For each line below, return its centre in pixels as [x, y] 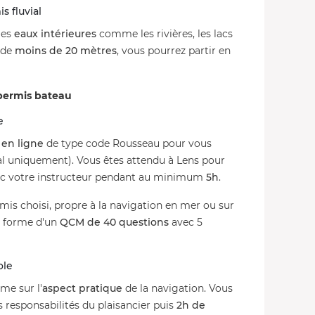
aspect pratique [82, 288]
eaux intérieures [55, 34]
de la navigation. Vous [178, 288]
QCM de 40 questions [114, 222]
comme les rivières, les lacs [165, 34]
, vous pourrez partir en [174, 51]
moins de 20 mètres [66, 51]
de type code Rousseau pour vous [128, 143]
